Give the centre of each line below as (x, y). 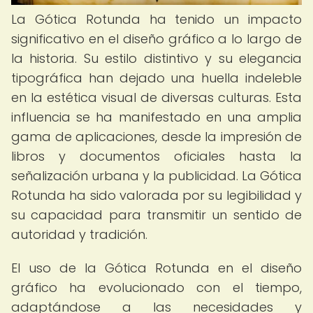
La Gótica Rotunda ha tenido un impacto (156, 19)
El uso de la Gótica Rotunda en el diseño (156, 268)
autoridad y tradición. (79, 234)
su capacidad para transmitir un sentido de (156, 215)
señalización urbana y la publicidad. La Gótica (156, 176)
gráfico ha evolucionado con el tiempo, (156, 287)
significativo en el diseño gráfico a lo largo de (156, 39)
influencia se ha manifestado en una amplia (156, 117)
